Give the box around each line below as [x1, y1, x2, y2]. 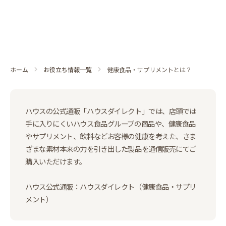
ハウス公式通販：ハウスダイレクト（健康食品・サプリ [25, 181, 196, 192]
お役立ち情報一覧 [43, 65, 92, 74]
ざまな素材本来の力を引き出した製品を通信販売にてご [25, 143, 196, 154]
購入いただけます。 [25, 156, 87, 167]
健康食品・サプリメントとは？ [107, 65, 192, 74]
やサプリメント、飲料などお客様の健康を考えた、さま [25, 131, 196, 142]
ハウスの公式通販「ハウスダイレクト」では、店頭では [25, 105, 196, 117]
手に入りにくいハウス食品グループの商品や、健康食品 [25, 118, 196, 129]
